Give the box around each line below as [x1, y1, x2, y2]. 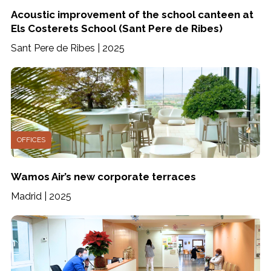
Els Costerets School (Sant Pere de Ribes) [10, 22, 223, 34]
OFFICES [16, 135, 45, 144]
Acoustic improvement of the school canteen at [10, 8, 253, 21]
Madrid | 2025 [10, 191, 71, 202]
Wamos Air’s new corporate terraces [10, 171, 196, 183]
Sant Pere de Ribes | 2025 [10, 42, 125, 54]
